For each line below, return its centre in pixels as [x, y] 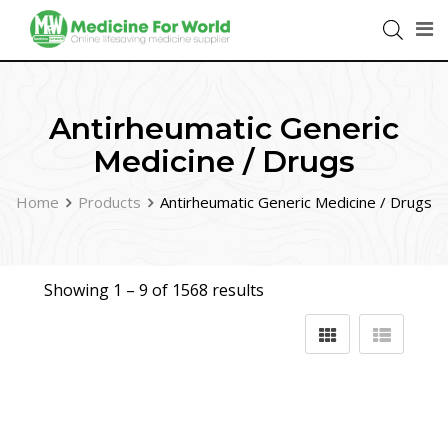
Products [109, 202]
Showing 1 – [91, 290]
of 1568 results [206, 290]
